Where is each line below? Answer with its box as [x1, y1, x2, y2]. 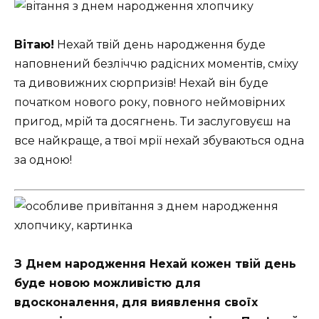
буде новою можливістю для [14, 276, 201, 290]
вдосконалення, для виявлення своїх [14, 295, 258, 309]
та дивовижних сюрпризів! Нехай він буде [14, 76, 268, 90]
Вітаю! [14, 38, 54, 52]
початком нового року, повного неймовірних [14, 95, 285, 110]
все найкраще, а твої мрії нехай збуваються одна [14, 134, 304, 148]
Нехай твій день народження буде [54, 38, 266, 52]
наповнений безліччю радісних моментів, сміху [14, 57, 298, 71]
